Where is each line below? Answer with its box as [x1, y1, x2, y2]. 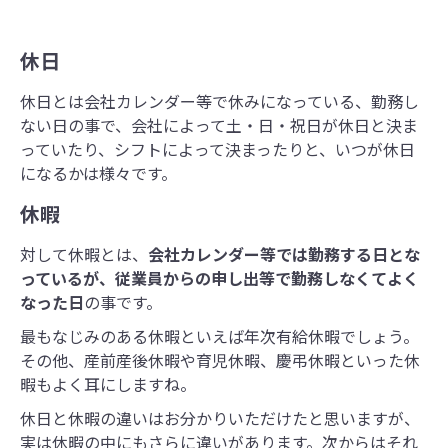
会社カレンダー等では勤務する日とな [148, 242, 420, 267]
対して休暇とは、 [20, 242, 148, 267]
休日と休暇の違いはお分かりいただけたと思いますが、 [20, 406, 420, 431]
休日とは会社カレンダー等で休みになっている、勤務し [20, 89, 419, 114]
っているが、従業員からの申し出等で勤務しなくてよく [20, 266, 419, 291]
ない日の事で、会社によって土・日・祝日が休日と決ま [20, 113, 418, 138]
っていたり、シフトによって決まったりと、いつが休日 [20, 137, 415, 162]
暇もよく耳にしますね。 [20, 372, 196, 397]
